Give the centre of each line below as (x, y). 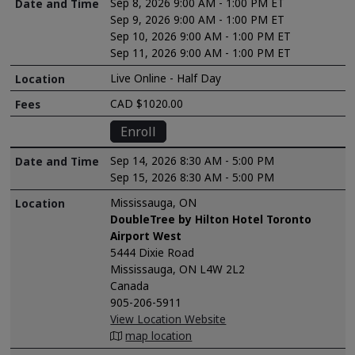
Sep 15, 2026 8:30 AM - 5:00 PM (193, 177)
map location (159, 336)
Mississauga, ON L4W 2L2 (178, 269)
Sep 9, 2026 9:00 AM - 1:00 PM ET (198, 20)
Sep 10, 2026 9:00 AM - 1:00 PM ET (201, 36)
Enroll (139, 132)
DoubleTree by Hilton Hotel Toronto (211, 219)
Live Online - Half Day (166, 78)
